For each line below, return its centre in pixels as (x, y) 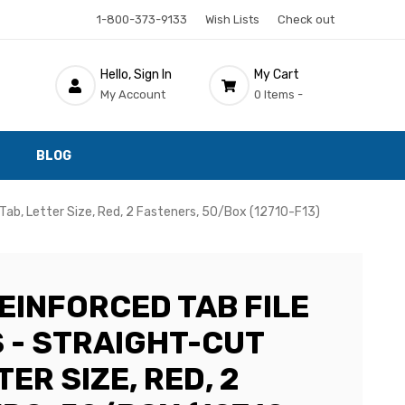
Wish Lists (232, 19)
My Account (132, 94)
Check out (306, 19)
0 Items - (278, 94)
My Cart (276, 74)
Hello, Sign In (136, 74)
